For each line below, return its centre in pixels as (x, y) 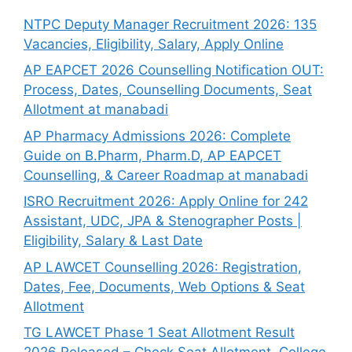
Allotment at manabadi (96, 109)
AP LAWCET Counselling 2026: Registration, (163, 267)
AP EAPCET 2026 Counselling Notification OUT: (174, 70)
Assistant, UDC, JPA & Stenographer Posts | (163, 221)
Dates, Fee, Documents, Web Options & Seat (164, 286)
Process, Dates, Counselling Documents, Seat (168, 90)
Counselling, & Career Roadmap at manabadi (166, 175)
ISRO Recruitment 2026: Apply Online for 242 (166, 201)
